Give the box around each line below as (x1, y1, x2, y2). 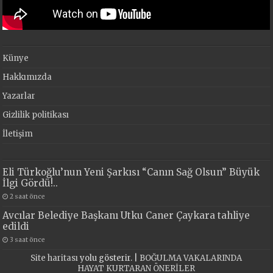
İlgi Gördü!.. (2, 177, 58, 190)
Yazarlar (2, 91, 36, 102)
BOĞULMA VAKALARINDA (140, 253, 243, 264)
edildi (2, 221, 30, 233)
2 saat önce (10, 193, 46, 201)
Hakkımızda (2, 72, 52, 83)
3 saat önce (10, 236, 46, 244)
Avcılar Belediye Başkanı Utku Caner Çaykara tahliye (2, 210, 250, 222)
